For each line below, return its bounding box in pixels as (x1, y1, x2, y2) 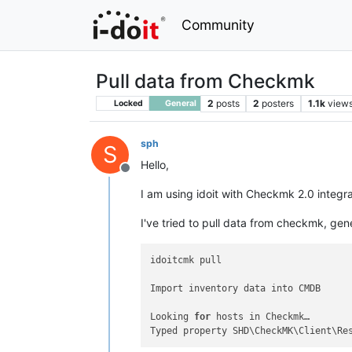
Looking (150, 311, 195, 322)
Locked (112, 97, 143, 108)
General (163, 97, 196, 108)
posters (262, 97, 295, 109)
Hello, (141, 157, 169, 171)
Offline (124, 167, 163, 184)
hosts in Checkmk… (211, 311, 310, 322)
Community (181, 16, 255, 33)
